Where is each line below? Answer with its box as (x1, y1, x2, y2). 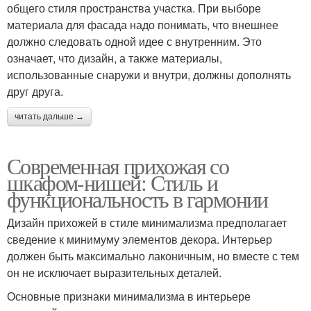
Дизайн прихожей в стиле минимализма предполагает (7, 215, 287, 231)
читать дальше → (15, 112, 84, 122)
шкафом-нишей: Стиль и (7, 167, 218, 198)
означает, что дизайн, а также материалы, (7, 50, 222, 67)
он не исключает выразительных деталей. (7, 264, 221, 281)
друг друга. (7, 83, 63, 100)
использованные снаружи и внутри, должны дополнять (7, 67, 291, 83)
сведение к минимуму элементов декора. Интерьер (7, 231, 272, 248)
